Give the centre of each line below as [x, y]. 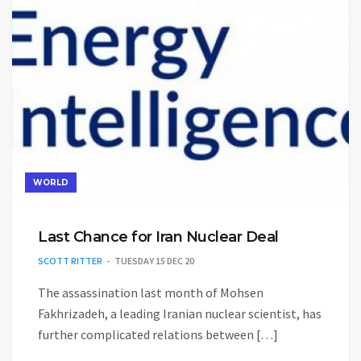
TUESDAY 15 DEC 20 [154, 261]
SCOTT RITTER [70, 261]
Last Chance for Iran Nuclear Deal [158, 237]
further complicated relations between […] [158, 335]
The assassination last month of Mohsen [151, 293]
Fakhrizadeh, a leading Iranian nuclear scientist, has [180, 314]
